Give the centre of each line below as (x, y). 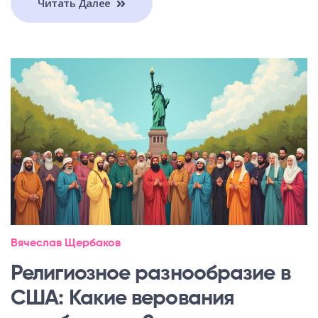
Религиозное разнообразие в (150, 274)
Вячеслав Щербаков (66, 243)
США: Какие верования (123, 298)
